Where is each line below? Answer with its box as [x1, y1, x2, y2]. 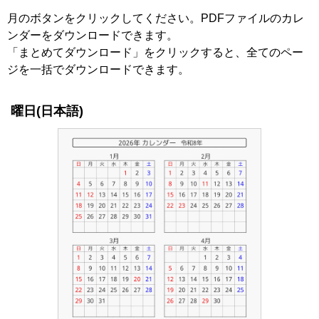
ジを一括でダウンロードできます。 [7, 63, 189, 76]
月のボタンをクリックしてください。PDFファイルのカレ [7, 12, 304, 25]
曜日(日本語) [11, 104, 83, 119]
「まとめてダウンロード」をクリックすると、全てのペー [7, 46, 303, 59]
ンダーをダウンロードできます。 [7, 29, 178, 42]
